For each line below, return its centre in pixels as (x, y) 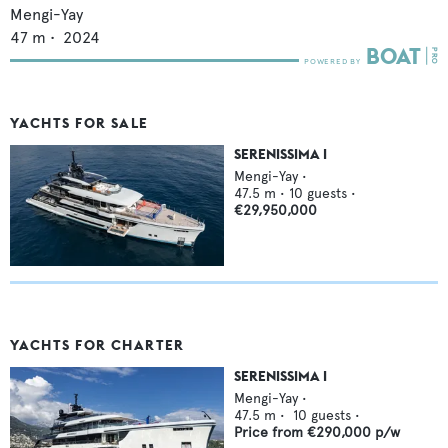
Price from (270, 432)
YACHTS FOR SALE (79, 123)
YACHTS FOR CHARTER (97, 344)
